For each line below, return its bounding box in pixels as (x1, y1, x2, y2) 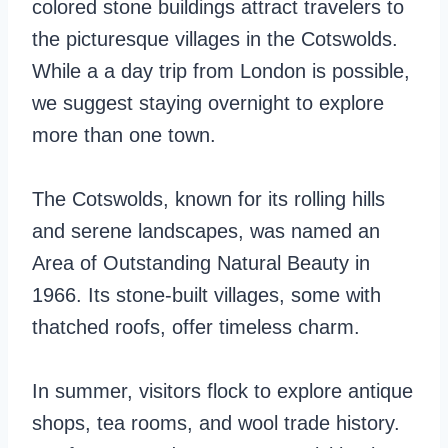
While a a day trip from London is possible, (32, 60, 410, 82)
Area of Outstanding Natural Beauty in (32, 252, 370, 274)
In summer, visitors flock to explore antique (32, 380, 413, 402)
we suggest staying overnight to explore (32, 92, 384, 114)
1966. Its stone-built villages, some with (32, 284, 381, 306)
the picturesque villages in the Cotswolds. (32, 28, 398, 50)
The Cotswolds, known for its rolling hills (32, 188, 385, 210)
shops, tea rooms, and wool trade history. (32, 412, 400, 434)
